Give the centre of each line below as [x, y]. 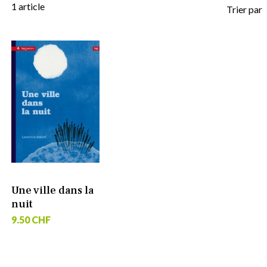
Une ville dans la [52, 190]
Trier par [244, 9]
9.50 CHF [31, 220]
